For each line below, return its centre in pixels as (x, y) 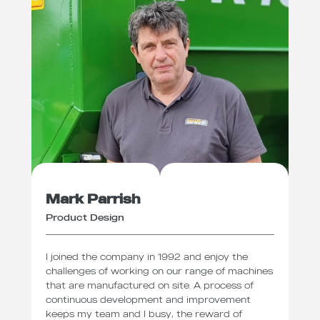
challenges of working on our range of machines (159, 270)
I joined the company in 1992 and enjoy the (147, 256)
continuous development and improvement (148, 299)
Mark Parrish (93, 199)
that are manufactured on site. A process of (150, 285)
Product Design (85, 217)
